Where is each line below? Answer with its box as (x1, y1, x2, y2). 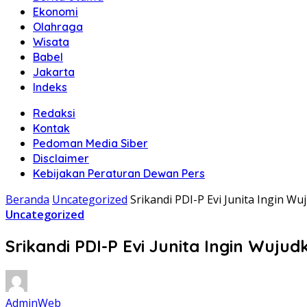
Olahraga (33, 20, 83, 34)
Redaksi (33, 106, 75, 120)
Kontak (33, 121, 70, 135)
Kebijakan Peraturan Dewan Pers (33, 167, 205, 180)
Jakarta (33, 65, 75, 79)
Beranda (5, 192, 49, 207)
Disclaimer (33, 151, 89, 165)
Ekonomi (33, 5, 78, 19)
